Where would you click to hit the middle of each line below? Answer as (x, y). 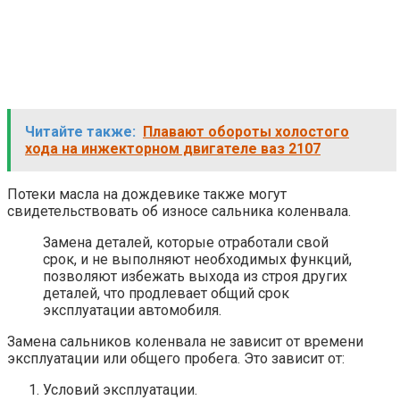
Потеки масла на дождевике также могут (147, 195)
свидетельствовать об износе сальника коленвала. (179, 212)
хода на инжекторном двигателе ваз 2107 (173, 149)
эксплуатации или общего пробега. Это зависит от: (176, 359)
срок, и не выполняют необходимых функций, (197, 260)
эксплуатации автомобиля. (132, 311)
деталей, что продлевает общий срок (166, 294)
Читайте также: (80, 132)
